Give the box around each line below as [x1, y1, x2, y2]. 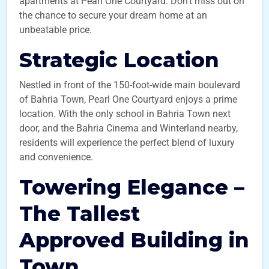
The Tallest [19, 201, 140, 226]
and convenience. [19, 151, 93, 163]
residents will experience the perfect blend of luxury [19, 137, 235, 148]
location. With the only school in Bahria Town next [19, 108, 231, 119]
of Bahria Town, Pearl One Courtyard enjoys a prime [19, 94, 237, 105]
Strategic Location [19, 47, 219, 73]
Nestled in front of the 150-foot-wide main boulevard [19, 79, 240, 91]
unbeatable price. [19, 24, 92, 35]
